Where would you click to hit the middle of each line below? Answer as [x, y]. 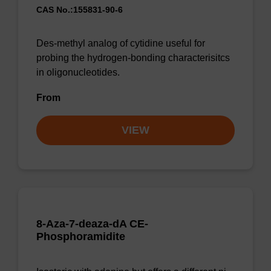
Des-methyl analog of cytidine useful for [121, 43]
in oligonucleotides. [78, 72]
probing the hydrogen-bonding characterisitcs [133, 58]
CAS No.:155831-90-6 [80, 10]
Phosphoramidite [81, 237]
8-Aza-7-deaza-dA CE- [92, 224]
